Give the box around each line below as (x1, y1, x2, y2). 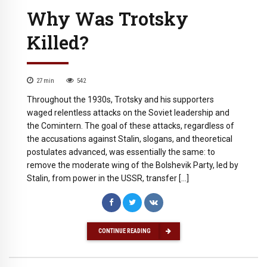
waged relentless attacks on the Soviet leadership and (27, 108, 229, 118)
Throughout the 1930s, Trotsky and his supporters (27, 95, 214, 105)
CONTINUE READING (98, 226, 151, 235)
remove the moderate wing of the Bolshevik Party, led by (27, 160, 238, 170)
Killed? (27, 30, 89, 55)
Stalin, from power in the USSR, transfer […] (27, 173, 189, 184)
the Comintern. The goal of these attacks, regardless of (27, 121, 234, 131)
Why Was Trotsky (27, 7, 188, 31)
